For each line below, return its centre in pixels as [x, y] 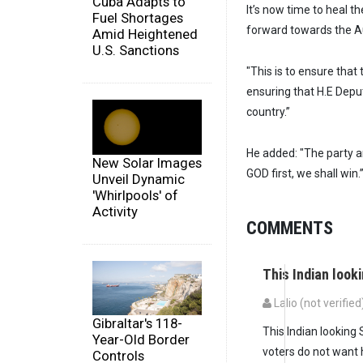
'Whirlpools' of [135, 195]
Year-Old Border [141, 340]
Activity [115, 211]
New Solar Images [147, 162]
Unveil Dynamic [139, 179]
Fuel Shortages [138, 18]
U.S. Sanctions [136, 51]
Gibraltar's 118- [137, 324]
